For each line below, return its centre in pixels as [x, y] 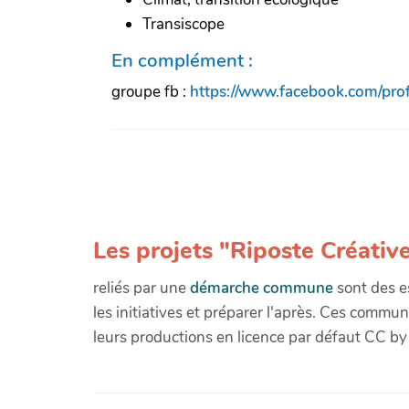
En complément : [182, 60]
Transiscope [184, 24]
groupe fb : [151, 91]
